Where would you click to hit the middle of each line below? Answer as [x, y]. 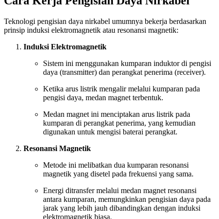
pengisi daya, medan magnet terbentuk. [103, 98]
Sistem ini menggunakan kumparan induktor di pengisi [127, 64]
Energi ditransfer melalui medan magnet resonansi [120, 191]
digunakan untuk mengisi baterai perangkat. [110, 132]
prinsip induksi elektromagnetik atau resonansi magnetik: [91, 30]
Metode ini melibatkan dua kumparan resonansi [116, 165]
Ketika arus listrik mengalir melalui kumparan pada [121, 89]
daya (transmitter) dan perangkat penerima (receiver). [124, 72]
